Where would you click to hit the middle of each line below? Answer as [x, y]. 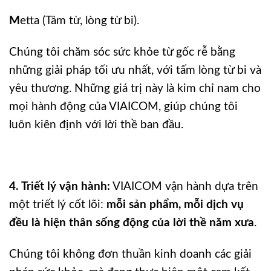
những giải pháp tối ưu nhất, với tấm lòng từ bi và [135, 70]
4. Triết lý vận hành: [60, 186]
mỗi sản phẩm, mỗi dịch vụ [175, 204]
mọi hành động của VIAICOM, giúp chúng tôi [123, 107]
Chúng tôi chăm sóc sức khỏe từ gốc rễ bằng [122, 52]
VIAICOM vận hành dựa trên [184, 186]
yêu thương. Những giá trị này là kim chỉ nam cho [135, 89]
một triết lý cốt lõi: [58, 204]
